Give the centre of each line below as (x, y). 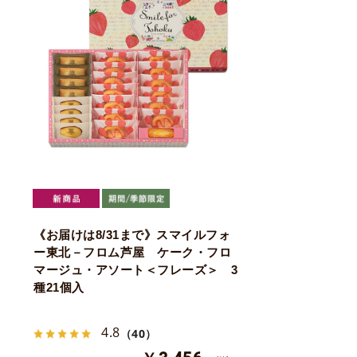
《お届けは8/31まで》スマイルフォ (132, 234)
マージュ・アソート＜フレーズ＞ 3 (136, 269)
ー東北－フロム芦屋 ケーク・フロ (132, 252)
